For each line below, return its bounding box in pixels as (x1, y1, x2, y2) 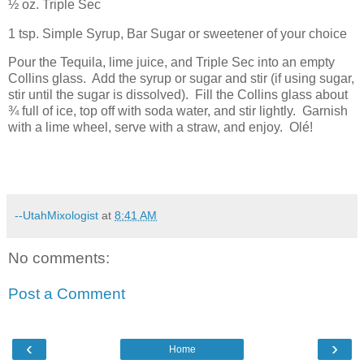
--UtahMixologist (15, 209, 98, 223)
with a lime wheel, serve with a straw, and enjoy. (8, 120, 283, 135)
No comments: (8, 249, 110, 267)
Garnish (302, 104, 348, 119)
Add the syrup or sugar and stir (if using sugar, (92, 71, 354, 86)
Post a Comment (8, 284, 125, 302)
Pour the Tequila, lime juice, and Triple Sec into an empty (8, 55, 335, 70)
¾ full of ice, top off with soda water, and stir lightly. (8, 104, 296, 119)
